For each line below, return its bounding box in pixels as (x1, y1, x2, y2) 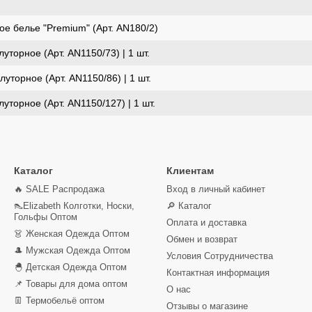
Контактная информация (166, 267, 270, 278)
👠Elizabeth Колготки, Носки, (14, 201, 134, 211)
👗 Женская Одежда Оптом (14, 228, 130, 239)
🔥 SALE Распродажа (14, 184, 104, 194)
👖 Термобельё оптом (14, 295, 104, 306)
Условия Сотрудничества (166, 251, 273, 261)
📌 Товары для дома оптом (14, 279, 127, 289)
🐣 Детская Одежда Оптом (14, 262, 127, 272)
